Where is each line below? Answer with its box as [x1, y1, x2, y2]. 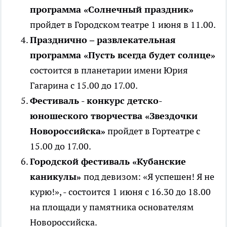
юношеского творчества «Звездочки [30, 110, 198, 122]
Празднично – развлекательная [30, 34, 176, 46]
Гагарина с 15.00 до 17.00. [30, 80, 138, 92]
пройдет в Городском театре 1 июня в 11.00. [30, 19, 216, 31]
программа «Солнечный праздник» [30, 4, 194, 16]
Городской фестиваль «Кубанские [30, 156, 186, 168]
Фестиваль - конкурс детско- [30, 95, 162, 107]
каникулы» [30, 171, 84, 183]
